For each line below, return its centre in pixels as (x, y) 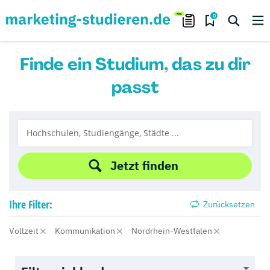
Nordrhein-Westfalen (173, 231)
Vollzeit (25, 231)
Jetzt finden (144, 165)
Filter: (40, 204)
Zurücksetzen (228, 204)
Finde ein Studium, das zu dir (135, 64)
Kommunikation (86, 231)
